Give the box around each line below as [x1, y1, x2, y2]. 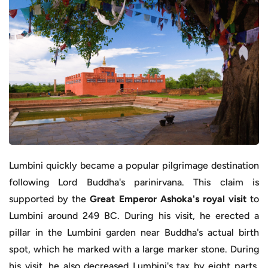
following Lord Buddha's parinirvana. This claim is [9, 176, 259, 188]
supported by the [9, 193, 90, 205]
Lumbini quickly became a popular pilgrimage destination [9, 159, 259, 171]
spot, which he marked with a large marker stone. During [9, 243, 259, 255]
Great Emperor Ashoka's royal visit [90, 193, 246, 205]
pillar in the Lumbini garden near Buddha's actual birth [9, 226, 259, 238]
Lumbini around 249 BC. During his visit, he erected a [9, 209, 259, 221]
